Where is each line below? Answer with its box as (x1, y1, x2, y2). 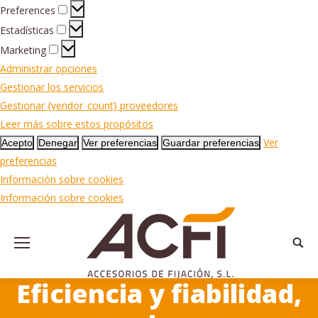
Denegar (38, 136, 77, 148)
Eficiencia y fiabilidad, (16, 275, 302, 311)
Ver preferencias (83, 136, 157, 148)
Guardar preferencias (163, 136, 259, 148)
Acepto (1, 136, 33, 148)
